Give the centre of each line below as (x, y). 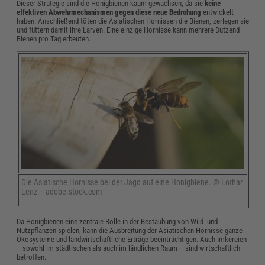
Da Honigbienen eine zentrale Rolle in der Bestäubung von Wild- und (117, 222)
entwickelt (218, 12)
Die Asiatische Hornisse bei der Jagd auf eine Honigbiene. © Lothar (132, 182)
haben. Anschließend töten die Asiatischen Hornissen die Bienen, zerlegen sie (133, 21)
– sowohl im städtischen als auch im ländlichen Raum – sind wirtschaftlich (129, 248)
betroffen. (32, 257)
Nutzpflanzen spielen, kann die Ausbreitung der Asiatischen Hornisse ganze (130, 231)
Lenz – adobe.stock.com (62, 192)
